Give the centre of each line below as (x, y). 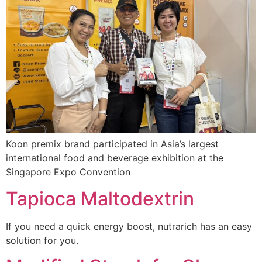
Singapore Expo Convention (68, 172)
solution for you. (42, 240)
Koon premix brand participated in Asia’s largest (112, 144)
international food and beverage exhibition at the (115, 158)
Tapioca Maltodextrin (100, 198)
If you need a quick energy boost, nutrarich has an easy (129, 226)
